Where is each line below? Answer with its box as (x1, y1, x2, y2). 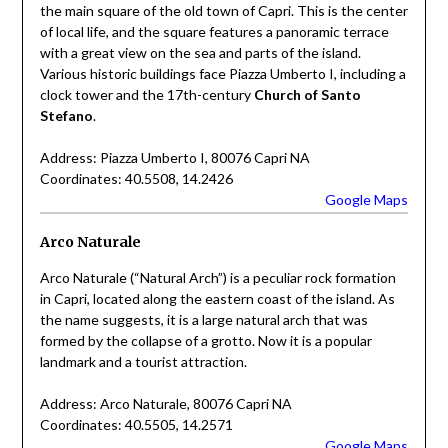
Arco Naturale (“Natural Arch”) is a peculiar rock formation (39, 268, 396, 286)
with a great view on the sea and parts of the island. (39, 44, 361, 62)
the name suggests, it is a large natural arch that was (39, 310, 368, 328)
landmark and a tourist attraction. (39, 352, 247, 370)
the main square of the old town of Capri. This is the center (39, 2, 408, 20)
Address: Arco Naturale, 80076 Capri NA (39, 394, 292, 412)
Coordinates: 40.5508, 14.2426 (39, 170, 233, 188)
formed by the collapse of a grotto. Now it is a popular (39, 331, 372, 349)
